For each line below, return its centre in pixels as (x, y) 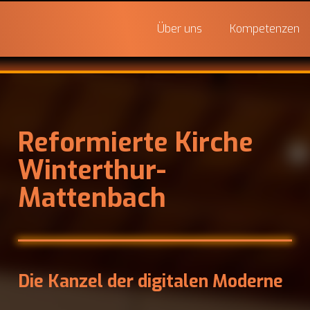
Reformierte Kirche (136, 143)
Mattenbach (92, 198)
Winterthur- (92, 170)
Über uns (180, 29)
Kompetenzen (265, 29)
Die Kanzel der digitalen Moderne (151, 281)
